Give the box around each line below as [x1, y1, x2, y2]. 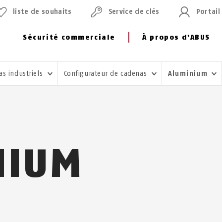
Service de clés [108, 7, 160, 16]
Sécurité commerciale [23, 33, 115, 42]
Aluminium [167, 69, 211, 78]
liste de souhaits [13, 7, 72, 16]
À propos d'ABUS [142, 33, 210, 42]
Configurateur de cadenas [63, 69, 149, 78]
